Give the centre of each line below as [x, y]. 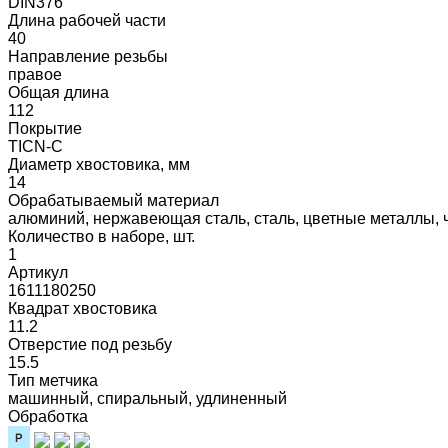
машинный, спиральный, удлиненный [147, 398]
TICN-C [35, 146]
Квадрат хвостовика [82, 308]
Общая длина [58, 92]
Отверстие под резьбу [90, 344]
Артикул [38, 272]
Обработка [48, 416]
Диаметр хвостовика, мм [99, 164]
